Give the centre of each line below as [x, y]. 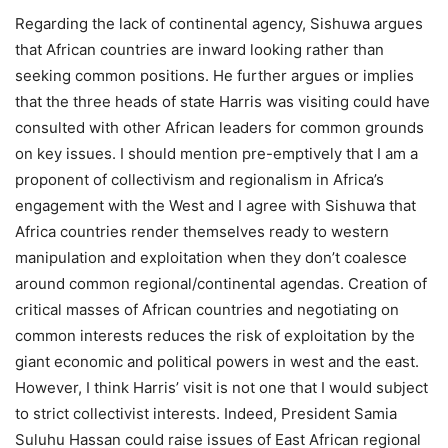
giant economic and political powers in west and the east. [217, 362]
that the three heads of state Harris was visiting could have [222, 102]
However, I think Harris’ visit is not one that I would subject [221, 388]
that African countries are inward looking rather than [199, 50]
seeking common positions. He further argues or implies [214, 76]
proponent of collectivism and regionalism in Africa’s [199, 180]
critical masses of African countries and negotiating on [207, 310]
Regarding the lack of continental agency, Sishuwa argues [219, 24]
